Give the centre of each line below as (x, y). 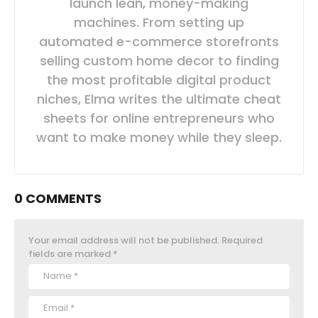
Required (242, 240)
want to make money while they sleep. (159, 137)
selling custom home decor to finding (159, 60)
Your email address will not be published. (124, 240)
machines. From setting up (159, 22)
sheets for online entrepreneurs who (159, 118)
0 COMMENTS (58, 198)
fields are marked (71, 253)
